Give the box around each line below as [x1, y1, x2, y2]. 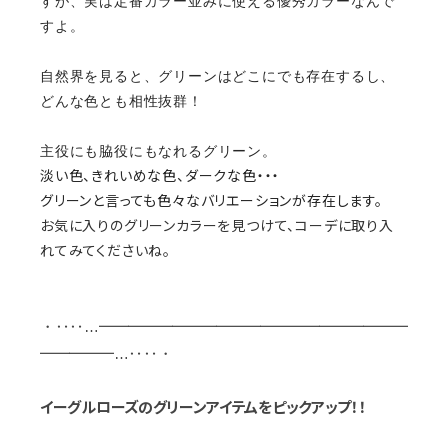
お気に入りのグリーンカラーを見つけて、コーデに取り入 [40, 217, 394, 234]
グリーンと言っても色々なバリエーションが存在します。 [40, 192, 383, 209]
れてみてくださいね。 [40, 242, 171, 259]
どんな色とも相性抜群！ [40, 92, 203, 109]
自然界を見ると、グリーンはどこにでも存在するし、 [40, 67, 396, 84]
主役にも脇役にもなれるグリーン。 [40, 142, 277, 159]
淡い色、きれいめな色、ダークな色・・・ [40, 167, 281, 184]
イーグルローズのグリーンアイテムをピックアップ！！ [40, 398, 367, 417]
